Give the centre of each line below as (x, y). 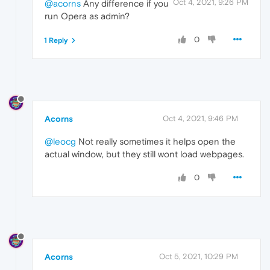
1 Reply (56, 40)
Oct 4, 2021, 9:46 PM (200, 119)
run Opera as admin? (87, 16)
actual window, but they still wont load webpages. (144, 154)
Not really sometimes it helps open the (156, 142)
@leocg (60, 142)
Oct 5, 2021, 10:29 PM (199, 257)
